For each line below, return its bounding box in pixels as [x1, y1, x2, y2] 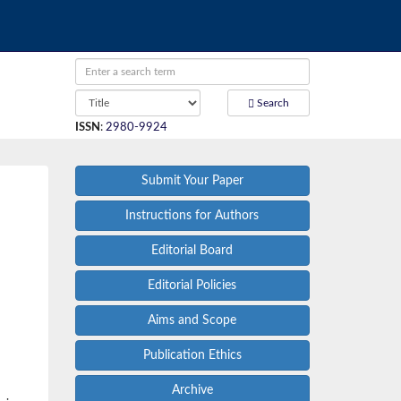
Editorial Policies [148, 279, 237, 292]
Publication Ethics [142, 349, 242, 362]
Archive [171, 384, 213, 397]
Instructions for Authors [125, 209, 260, 222]
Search [254, 98, 290, 108]
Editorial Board [151, 244, 234, 257]
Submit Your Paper [141, 175, 243, 187]
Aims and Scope [148, 314, 237, 327]
